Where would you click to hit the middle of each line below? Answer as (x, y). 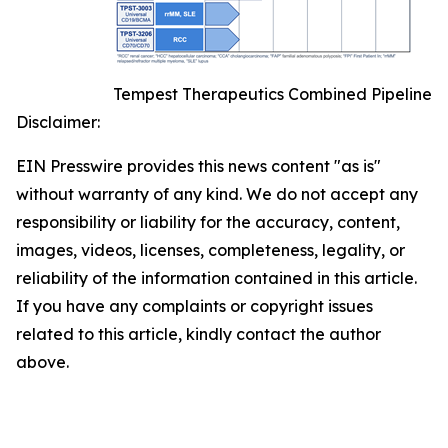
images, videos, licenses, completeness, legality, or (210, 250)
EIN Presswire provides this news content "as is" (198, 166)
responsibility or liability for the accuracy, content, (208, 222)
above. (42, 362)
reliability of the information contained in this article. (216, 278)
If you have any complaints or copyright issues (194, 306)
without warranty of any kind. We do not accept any (217, 194)
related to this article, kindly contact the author (198, 334)
